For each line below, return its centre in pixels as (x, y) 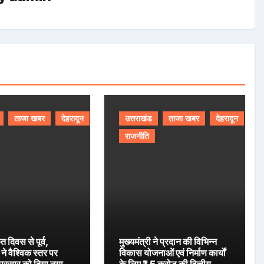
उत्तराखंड (139, 118)
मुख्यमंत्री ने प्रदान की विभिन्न (168, 242)
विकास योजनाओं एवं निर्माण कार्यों (173, 253)
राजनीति (137, 136)
